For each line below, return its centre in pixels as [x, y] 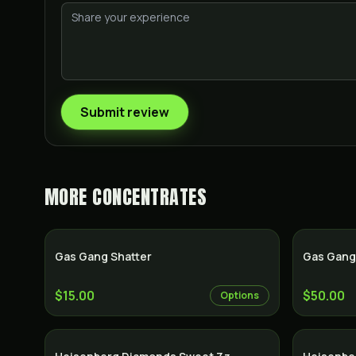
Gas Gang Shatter [103, 256]
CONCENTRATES [150, 197]
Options [240, 295]
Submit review [125, 112]
